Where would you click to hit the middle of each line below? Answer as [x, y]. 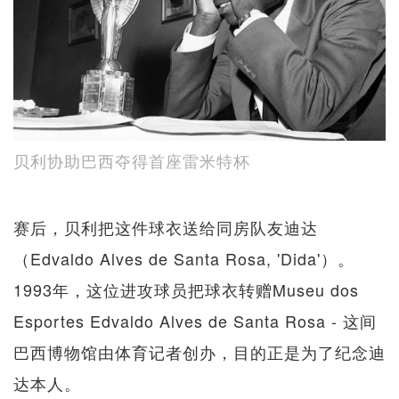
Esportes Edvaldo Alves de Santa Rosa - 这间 [195, 320]
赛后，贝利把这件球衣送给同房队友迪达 [166, 227]
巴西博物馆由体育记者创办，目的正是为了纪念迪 [199, 351]
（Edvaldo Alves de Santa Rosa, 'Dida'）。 [184, 258]
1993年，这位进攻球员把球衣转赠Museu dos [186, 289]
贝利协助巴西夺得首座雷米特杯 [132, 160]
